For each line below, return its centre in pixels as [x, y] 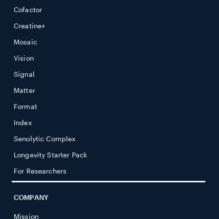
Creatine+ [30, 26]
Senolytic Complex [45, 139]
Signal [24, 74]
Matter [24, 90]
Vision [24, 58]
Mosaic [25, 42]
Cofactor [28, 10]
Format [25, 107]
